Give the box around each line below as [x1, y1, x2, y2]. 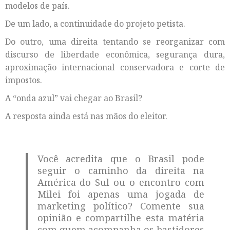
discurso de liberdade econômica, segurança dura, [5, 49, 225, 61]
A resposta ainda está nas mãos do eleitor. [5, 110, 167, 122]
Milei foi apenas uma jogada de [37, 188, 204, 201]
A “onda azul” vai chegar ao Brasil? [5, 92, 142, 104]
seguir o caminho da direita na [37, 164, 204, 177]
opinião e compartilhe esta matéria [37, 212, 204, 224]
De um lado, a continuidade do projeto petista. [5, 18, 185, 30]
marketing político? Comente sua [37, 200, 204, 213]
